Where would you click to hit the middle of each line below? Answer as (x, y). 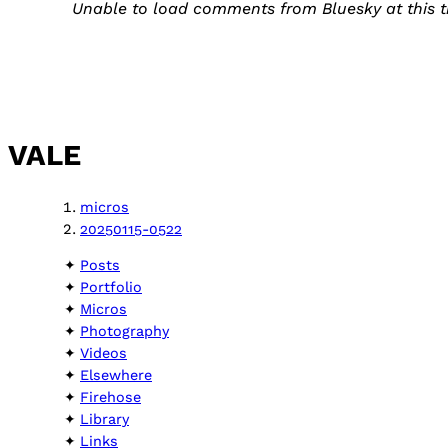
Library (104, 419)
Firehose (110, 397)
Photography (124, 331)
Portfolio (111, 287)
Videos (103, 353)
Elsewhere (116, 375)
